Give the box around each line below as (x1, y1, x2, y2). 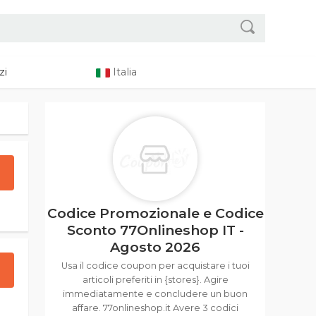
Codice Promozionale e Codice (47, 205, 264, 221)
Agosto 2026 (110, 238, 200, 255)
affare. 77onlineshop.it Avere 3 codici (72, 303, 238, 313)
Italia (110, 66, 137, 78)
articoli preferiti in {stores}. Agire (82, 274, 229, 285)
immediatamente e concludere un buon (63, 288, 248, 299)
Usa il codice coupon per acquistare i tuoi (61, 260, 250, 271)
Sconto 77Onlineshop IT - (66, 221, 244, 238)
